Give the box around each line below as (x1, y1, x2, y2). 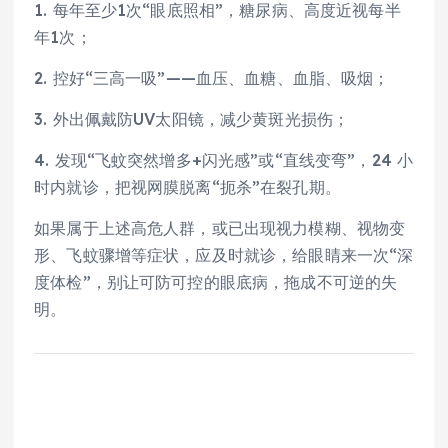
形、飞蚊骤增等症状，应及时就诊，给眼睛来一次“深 (34, 245, 414, 266)
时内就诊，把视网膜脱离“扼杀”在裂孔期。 (34, 177, 341, 198)
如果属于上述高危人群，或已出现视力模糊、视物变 (34, 218, 406, 239)
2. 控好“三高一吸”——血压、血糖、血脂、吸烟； (34, 68, 390, 89)
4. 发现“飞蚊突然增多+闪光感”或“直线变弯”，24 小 (34, 150, 414, 171)
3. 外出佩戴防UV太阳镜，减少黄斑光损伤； (34, 109, 350, 130)
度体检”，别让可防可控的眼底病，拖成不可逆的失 (34, 272, 398, 293)
